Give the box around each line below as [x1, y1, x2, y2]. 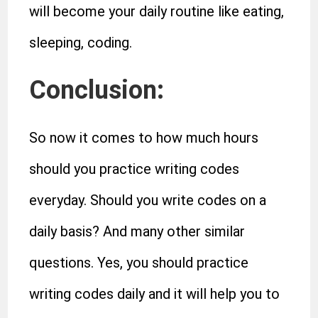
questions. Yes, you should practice [29, 254, 249, 271]
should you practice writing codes [29, 160, 240, 177]
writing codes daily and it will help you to [29, 285, 280, 302]
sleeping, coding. [29, 34, 133, 51]
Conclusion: [29, 75, 165, 105]
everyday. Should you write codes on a [29, 192, 267, 209]
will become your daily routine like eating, [29, 3, 285, 20]
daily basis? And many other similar [29, 223, 246, 240]
